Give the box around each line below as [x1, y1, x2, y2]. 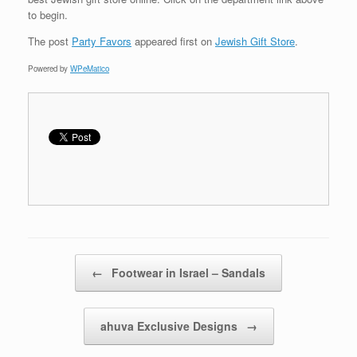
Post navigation [28, 254, 100, 269]
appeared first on [131, 33, 215, 49]
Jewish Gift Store [215, 33, 295, 49]
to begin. [28, 7, 68, 22]
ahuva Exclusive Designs [100, 318, 241, 334]
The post [28, 33, 72, 49]
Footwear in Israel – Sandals [108, 265, 265, 280]
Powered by [28, 63, 70, 74]
